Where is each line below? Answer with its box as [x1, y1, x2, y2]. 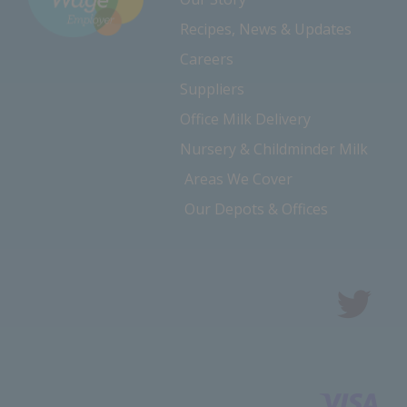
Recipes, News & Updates [180, 19, 352, 40]
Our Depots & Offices [184, 199, 328, 220]
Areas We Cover [184, 169, 293, 190]
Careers [180, 49, 233, 70]
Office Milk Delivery [180, 109, 311, 130]
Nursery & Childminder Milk [180, 139, 368, 160]
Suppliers [180, 79, 244, 100]
